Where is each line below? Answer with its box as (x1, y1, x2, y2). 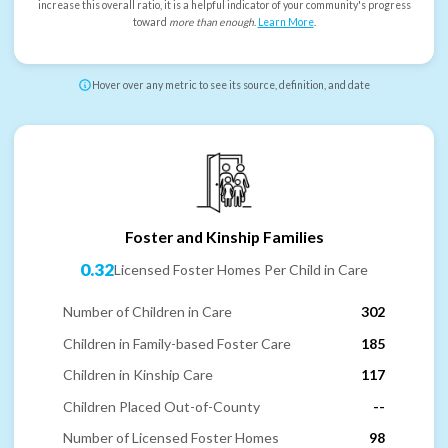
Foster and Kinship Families (124, 226, 324, 246)
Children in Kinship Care (63, 366, 213, 384)
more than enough (168, 16, 254, 29)
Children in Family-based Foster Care (63, 334, 291, 352)
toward (132, 16, 169, 29)
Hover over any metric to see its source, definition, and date (92, 79, 370, 92)
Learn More (257, 16, 314, 29)
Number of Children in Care (63, 303, 232, 321)
